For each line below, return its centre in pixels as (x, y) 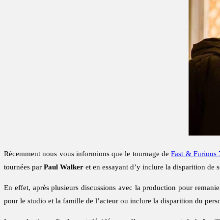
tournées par (24, 167)
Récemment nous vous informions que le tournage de (88, 154)
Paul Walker (64, 167)
